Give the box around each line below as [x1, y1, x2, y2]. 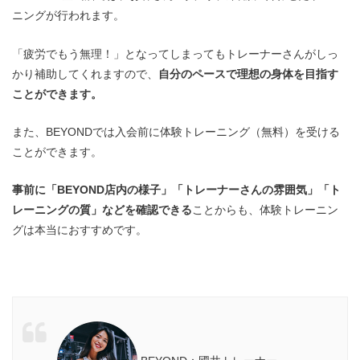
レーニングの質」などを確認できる [12, 203, 192, 217]
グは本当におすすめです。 [12, 223, 147, 237]
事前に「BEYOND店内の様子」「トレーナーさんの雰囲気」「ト [12, 183, 341, 197]
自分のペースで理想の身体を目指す [158, 67, 338, 80]
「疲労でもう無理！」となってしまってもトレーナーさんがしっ [12, 47, 338, 60]
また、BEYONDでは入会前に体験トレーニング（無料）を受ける [12, 125, 340, 138]
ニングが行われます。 [12, 9, 125, 22]
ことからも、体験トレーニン [192, 203, 338, 217]
